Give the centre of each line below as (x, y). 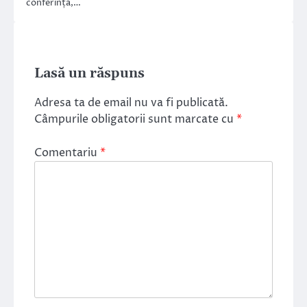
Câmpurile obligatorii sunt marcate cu (135, 120)
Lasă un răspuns (89, 74)
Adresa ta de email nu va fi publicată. (131, 103)
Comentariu (67, 152)
